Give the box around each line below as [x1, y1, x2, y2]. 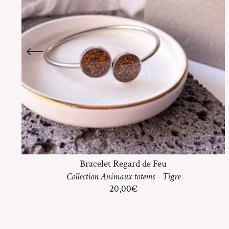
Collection [66, 170, 101, 182]
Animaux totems [100, 170, 155, 182]
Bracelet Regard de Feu [80, 157, 167, 170]
